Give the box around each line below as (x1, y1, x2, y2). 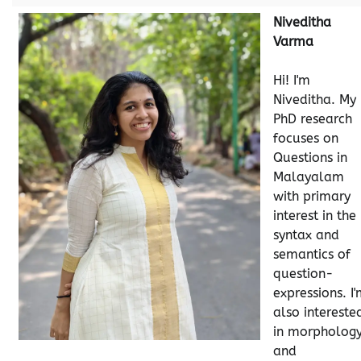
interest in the (273, 207, 356, 223)
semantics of (273, 246, 351, 262)
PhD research (273, 110, 352, 127)
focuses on (273, 130, 338, 146)
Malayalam (273, 168, 344, 185)
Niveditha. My (273, 91, 356, 107)
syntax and (273, 226, 339, 243)
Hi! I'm (273, 72, 310, 88)
